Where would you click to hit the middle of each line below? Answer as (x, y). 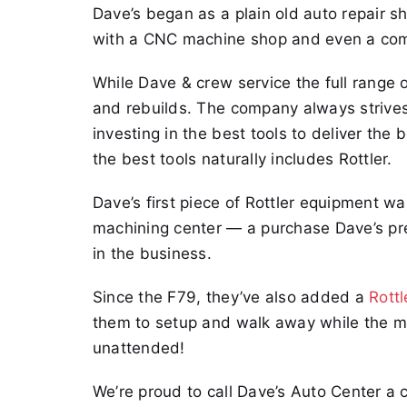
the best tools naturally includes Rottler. (242, 159)
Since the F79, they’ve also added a (231, 298)
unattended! (139, 348)
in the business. (152, 254)
